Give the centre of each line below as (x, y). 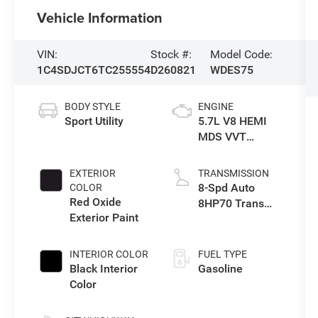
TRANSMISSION (233, 173)
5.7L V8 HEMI (232, 121)
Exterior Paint (104, 217)
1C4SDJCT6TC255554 (94, 70)
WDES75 (231, 70)
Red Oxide (96, 202)
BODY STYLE (93, 106)
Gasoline (220, 268)
